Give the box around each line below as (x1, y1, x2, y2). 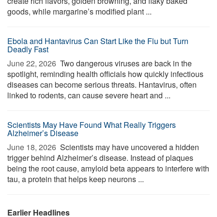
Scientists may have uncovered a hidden (58, 141, 199, 153)
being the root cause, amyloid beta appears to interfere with (7, 163, 209, 174)
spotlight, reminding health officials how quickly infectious (7, 68, 203, 79)
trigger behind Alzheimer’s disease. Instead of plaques (7, 152, 193, 163)
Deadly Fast (7, 44, 48, 55)
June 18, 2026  (7, 141, 58, 153)
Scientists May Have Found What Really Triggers (7, 119, 176, 130)
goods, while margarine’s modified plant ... (7, 6, 152, 17)
